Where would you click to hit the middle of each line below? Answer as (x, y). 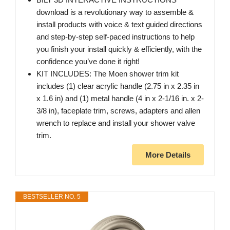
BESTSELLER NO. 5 (52, 197)
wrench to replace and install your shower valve (116, 123)
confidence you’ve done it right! (88, 62)
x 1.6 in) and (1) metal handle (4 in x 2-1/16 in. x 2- (120, 99)
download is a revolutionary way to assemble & (115, 12)
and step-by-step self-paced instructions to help (116, 37)
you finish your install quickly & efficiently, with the (119, 49)
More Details (168, 155)
